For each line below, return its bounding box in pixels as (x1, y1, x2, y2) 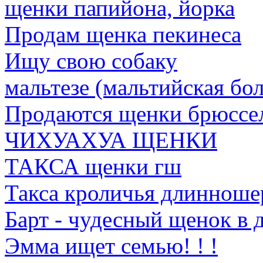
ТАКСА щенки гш (5, 154, 181, 179)
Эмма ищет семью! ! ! (5, 233, 218, 258)
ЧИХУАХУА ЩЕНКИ (5, 127, 217, 153)
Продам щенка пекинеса (5, 22, 241, 47)
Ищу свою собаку (5, 48, 177, 73)
